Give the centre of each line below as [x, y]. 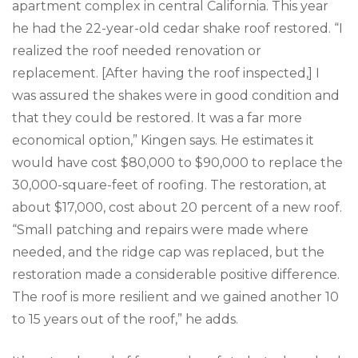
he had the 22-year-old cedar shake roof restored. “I [177, 28]
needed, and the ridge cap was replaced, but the [168, 252]
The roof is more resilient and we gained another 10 [175, 296]
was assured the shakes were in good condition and [176, 95]
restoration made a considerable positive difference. [176, 274]
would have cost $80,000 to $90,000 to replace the [177, 162]
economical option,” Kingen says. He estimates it [163, 140]
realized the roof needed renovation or [137, 50]
